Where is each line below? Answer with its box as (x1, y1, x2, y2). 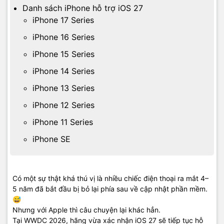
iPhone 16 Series (32, 32, 94, 42)
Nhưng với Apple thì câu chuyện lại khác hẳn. (12, 205, 160, 214)
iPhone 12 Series (32, 100, 94, 110)
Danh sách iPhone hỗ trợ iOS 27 (22, 3, 143, 13)
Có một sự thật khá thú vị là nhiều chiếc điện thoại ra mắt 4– (12, 174, 208, 182)
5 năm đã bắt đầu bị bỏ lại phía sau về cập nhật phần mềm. (12, 184, 207, 193)
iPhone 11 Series (32, 117, 93, 127)
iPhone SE (32, 134, 70, 144)
